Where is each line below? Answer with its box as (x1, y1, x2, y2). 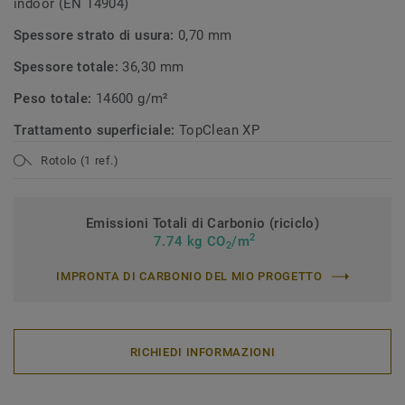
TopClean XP (178, 122, 260, 138)
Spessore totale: (14, 59, 123, 75)
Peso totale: (14, 90, 96, 107)
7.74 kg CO (149, 233, 226, 250)
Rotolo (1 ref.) (41, 153, 119, 167)
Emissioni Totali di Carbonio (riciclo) (85, 215, 320, 231)
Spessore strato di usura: (14, 27, 178, 43)
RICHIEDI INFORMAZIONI (129, 344, 276, 359)
